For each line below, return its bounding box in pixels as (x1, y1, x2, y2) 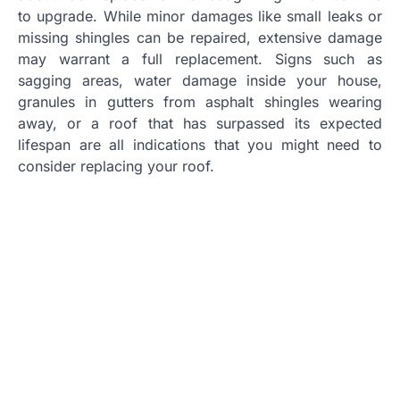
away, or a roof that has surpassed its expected (18, 113, 382, 132)
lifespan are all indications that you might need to (18, 135, 382, 154)
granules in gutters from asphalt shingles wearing (18, 92, 382, 111)
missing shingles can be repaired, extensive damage (18, 28, 382, 46)
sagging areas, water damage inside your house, (18, 71, 382, 89)
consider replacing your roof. (18, 156, 214, 175)
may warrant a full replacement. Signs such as (18, 49, 382, 68)
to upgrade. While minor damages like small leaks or (18, 6, 382, 25)
